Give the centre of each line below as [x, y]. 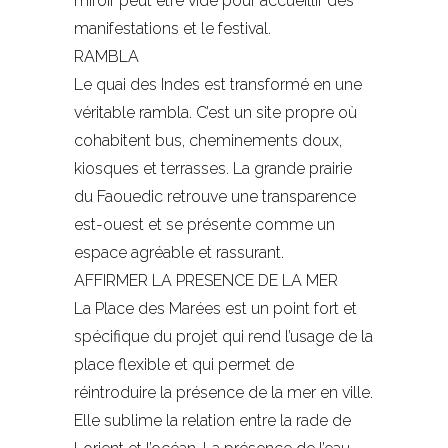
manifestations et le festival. [172, 29]
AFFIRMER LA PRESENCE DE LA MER [206, 281]
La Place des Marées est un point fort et [215, 309]
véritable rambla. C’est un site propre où [215, 113]
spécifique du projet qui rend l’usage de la [223, 337]
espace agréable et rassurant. [179, 253]
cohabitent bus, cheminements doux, [208, 141]
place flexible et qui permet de [184, 365]
